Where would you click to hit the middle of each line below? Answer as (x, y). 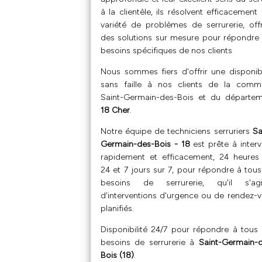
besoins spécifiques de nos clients (166, 50)
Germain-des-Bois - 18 (145, 144)
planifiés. (117, 208)
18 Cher (115, 110)
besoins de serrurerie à (150, 242)
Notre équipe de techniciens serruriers (177, 131)
